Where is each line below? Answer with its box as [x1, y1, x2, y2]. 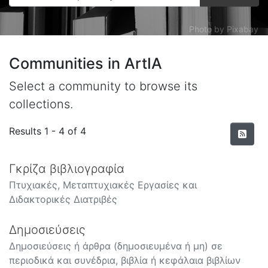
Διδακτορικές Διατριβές [9, 193, 117, 205]
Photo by [189, 23, 227, 34]
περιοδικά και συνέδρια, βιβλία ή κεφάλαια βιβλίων [9, 254, 240, 266]
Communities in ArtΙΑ [9, 54, 162, 72]
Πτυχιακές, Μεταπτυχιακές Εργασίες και [9, 178, 197, 191]
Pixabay [227, 23, 258, 34]
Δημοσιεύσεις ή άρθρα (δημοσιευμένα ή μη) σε [9, 239, 223, 252]
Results [9, 124, 44, 137]
